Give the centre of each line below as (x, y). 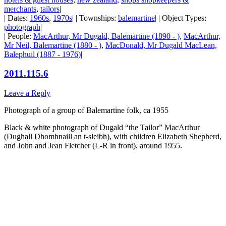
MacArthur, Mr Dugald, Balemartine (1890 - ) (106, 36)
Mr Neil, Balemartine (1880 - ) (53, 45)
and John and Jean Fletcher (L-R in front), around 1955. (93, 146)
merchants (20, 9)
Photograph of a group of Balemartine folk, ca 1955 (86, 110)
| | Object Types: (181, 18)
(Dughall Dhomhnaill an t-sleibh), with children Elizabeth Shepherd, (113, 137)
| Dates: (17, 18)
